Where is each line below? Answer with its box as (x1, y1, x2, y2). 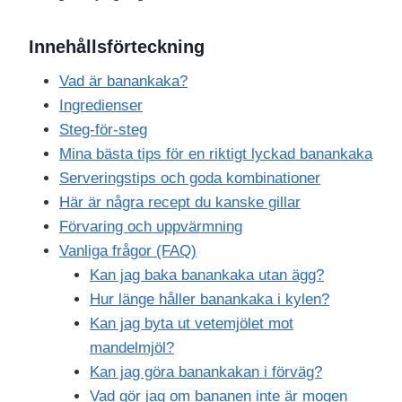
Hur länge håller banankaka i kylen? (90, 291, 329, 309)
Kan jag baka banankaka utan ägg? (90, 267, 324, 284)
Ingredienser (59, 97, 143, 115)
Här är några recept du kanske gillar (59, 194, 301, 212)
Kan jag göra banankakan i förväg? (90, 363, 322, 381)
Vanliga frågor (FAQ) (59, 242, 197, 260)
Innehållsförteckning (29, 37, 205, 57)
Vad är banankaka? (59, 73, 188, 91)
